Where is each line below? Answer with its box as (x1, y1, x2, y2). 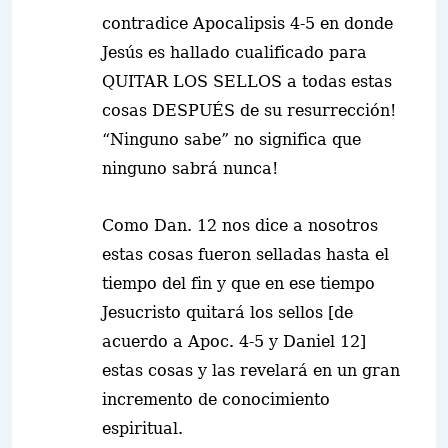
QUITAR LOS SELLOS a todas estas (102, 72, 392, 91)
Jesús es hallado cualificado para (102, 43, 367, 62)
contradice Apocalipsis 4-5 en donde (102, 14, 393, 33)
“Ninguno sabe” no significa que (102, 130, 361, 149)
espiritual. (102, 419, 183, 438)
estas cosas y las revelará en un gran (102, 361, 400, 380)
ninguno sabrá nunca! (102, 159, 278, 178)
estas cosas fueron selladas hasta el (102, 245, 389, 264)
